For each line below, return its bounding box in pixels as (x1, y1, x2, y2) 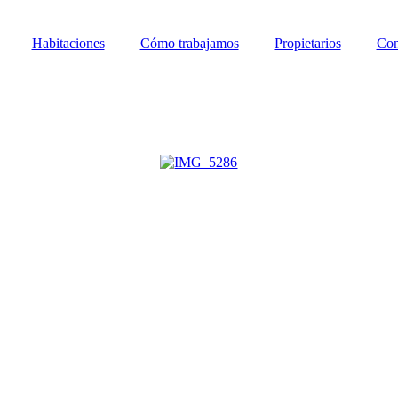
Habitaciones (31, 36, 105, 51)
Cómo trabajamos (139, 36, 239, 51)
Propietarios (274, 36, 341, 51)
